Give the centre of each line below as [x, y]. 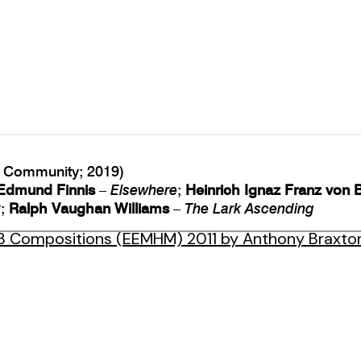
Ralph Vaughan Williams [89, 208]
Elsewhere [144, 189]
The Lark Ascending [249, 208]
